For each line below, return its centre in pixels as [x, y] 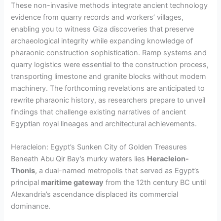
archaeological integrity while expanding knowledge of [102, 41]
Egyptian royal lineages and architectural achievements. [104, 124]
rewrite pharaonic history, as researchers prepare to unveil [108, 100]
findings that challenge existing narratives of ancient [99, 112]
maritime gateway [73, 183]
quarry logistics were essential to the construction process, [110, 64]
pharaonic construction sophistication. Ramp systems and [109, 53]
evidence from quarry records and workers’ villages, [97, 17]
